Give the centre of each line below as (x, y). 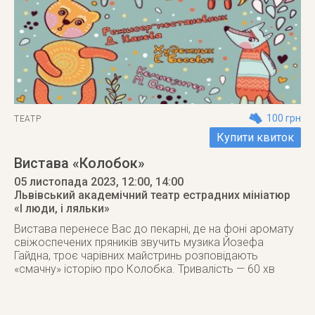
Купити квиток (255, 137)
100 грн (284, 118)
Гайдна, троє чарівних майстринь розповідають (136, 256)
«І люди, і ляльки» (62, 208)
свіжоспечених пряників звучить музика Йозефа (139, 242)
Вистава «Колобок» (79, 163)
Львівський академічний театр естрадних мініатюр (152, 195)
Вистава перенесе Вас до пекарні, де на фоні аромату (154, 229)
